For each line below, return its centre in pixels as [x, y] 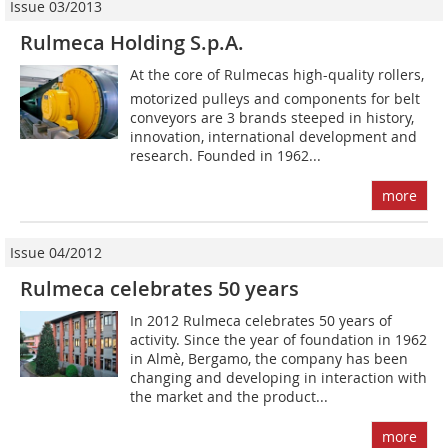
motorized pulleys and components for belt [275, 99]
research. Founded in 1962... [226, 156]
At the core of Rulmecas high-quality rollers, [277, 75]
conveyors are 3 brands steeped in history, [272, 118]
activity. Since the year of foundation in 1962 [279, 340]
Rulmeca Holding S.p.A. [132, 43]
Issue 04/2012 [56, 253]
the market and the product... [229, 397]
